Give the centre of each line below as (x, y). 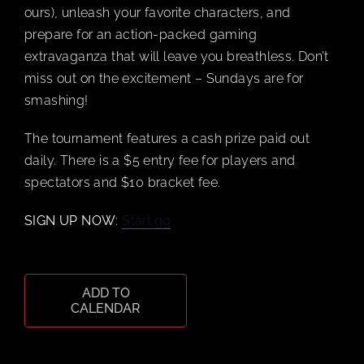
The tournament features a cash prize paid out (167, 139)
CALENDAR (106, 309)
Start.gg (147, 221)
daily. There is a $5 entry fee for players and (160, 161)
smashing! (56, 101)
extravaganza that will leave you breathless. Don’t (176, 57)
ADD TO (106, 293)
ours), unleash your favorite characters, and (158, 13)
